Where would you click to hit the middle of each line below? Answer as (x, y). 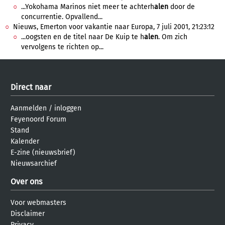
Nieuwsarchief (34, 163)
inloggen (68, 108)
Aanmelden (29, 108)
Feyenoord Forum (38, 119)
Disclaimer (28, 214)
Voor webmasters (38, 203)
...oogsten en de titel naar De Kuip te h (83, 37)
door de (182, 7)
